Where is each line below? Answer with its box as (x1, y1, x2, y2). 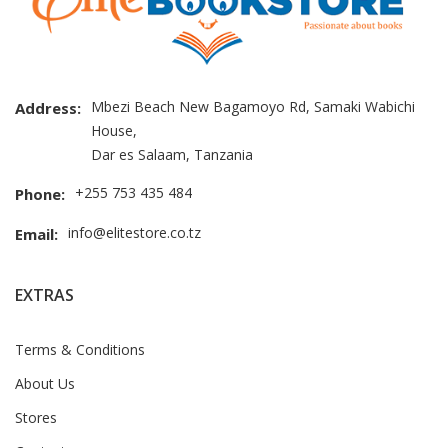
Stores (15, 408, 57, 428)
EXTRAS (15, 284, 74, 307)
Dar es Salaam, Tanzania (91, 145, 253, 165)
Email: (15, 224, 58, 245)
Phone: (15, 184, 65, 205)
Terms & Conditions (15, 340, 145, 360)
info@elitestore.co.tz (68, 223, 201, 243)
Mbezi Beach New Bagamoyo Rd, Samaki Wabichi (91, 97, 415, 117)
